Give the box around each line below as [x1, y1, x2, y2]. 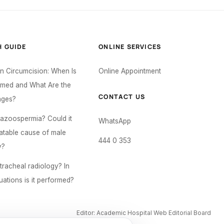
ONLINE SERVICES [98, 42, 161, 51]
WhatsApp [98, 117, 131, 125]
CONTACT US [98, 92, 145, 101]
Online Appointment [98, 67, 161, 75]
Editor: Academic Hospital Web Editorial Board [76, 209, 211, 216]
